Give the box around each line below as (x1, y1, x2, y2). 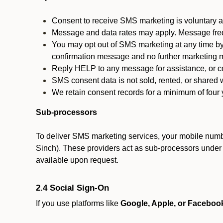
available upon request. (36, 156, 118, 164)
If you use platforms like (36, 199, 120, 208)
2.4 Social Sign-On (36, 183, 109, 193)
